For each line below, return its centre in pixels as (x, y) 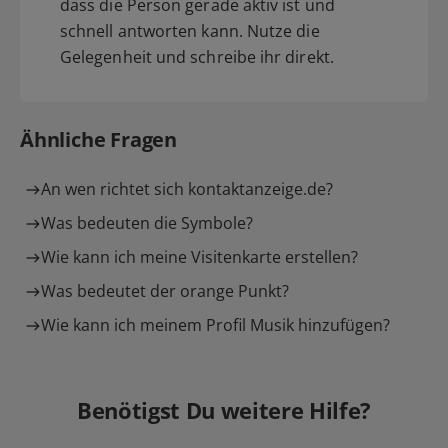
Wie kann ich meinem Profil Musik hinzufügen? (215, 324)
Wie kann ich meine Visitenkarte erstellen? (199, 256)
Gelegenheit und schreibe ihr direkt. (197, 56)
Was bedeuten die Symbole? (147, 222)
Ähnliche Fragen (98, 139)
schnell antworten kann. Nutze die (190, 30)
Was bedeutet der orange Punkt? (165, 290)
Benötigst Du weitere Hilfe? (224, 409)
